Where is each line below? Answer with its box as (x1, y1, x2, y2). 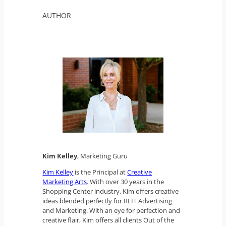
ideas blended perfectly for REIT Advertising (42, 196, 173, 205)
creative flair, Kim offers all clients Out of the (42, 215, 175, 224)
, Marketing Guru (77, 151, 128, 160)
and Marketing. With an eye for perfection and (42, 205, 181, 215)
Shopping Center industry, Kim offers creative (42, 186, 179, 196)
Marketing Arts (42, 177, 87, 186)
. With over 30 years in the (87, 177, 164, 186)
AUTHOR (42, 10, 72, 20)
